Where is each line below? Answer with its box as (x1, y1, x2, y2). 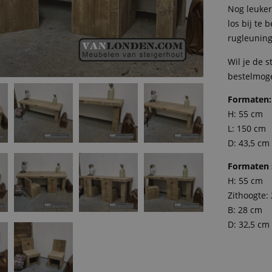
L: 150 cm (228, 122, 267, 134)
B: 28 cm (228, 204, 263, 216)
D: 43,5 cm (228, 137, 270, 149)
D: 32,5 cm (228, 219, 270, 231)
